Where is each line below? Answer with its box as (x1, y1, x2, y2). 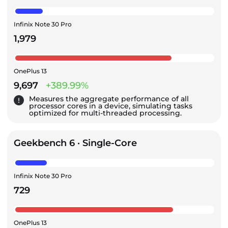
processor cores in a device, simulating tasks (29, 101, 192, 110)
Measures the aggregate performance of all (29, 94, 189, 103)
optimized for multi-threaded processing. (29, 108, 182, 118)
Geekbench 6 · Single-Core (14, 137, 137, 149)
